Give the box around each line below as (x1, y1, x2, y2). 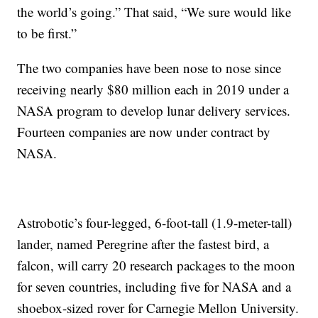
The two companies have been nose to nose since (17, 59, 282, 77)
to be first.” (17, 24, 77, 43)
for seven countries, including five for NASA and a (17, 278, 292, 296)
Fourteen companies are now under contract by (17, 123, 271, 141)
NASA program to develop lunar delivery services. (17, 102, 291, 120)
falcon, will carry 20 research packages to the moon (17, 256, 296, 275)
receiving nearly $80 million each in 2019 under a (17, 80, 290, 99)
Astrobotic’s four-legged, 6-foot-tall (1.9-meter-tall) (17, 214, 292, 232)
